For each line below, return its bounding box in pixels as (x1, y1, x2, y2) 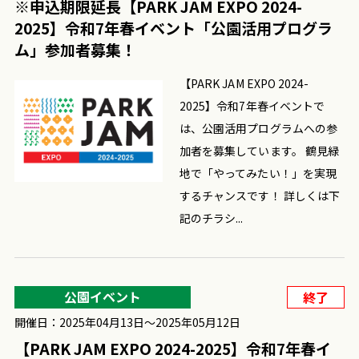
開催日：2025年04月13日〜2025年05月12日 (14, 313, 240, 330)
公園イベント (63, 286, 141, 306)
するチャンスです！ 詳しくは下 (179, 187, 341, 204)
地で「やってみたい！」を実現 (179, 164, 337, 181)
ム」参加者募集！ (14, 38, 136, 60)
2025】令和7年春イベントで (179, 97, 325, 114)
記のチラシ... (179, 209, 244, 226)
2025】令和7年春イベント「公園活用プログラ (14, 16, 333, 38)
